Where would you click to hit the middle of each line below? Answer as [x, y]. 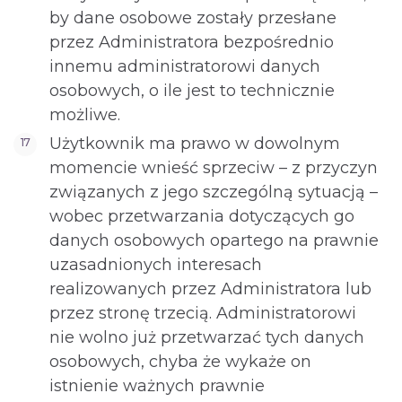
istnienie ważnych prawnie [157, 386]
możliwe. [85, 115]
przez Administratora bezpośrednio [192, 42]
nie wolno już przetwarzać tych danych [207, 337]
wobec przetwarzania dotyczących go [202, 216]
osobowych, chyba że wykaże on [180, 362]
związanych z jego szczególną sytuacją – [214, 192]
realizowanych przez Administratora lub [210, 289]
